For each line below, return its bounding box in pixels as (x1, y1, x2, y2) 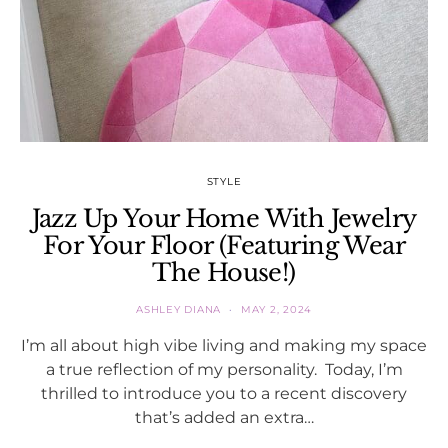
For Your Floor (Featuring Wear (43, 230, 405, 260)
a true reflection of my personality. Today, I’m (45, 358, 403, 379)
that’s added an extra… (134, 406, 314, 427)
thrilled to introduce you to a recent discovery (41, 382, 407, 403)
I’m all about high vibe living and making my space (21, 334, 427, 355)
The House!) (152, 257, 296, 287)
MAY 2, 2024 (240, 302, 312, 316)
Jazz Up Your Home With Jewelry (31, 203, 417, 233)
